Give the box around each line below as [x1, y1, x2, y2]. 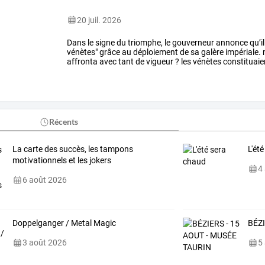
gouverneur [170, 37, 215, 47]
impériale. [224, 47, 261, 57]
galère [199, 47, 224, 57]
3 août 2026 [22, 238, 67, 248]
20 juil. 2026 [77, 15, 122, 25]
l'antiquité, [76, 66, 115, 76]
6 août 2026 [22, 175, 67, 185]
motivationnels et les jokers [12, 156, 111, 166]
